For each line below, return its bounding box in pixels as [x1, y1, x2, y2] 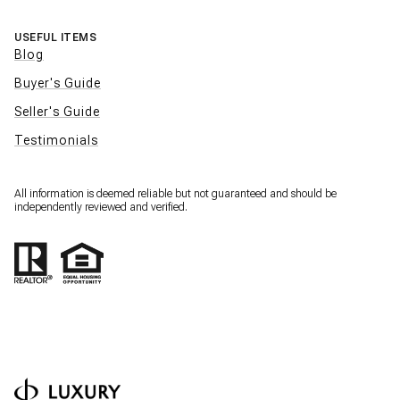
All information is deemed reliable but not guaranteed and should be [14, 187, 337, 201]
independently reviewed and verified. [14, 201, 187, 214]
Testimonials [14, 133, 98, 148]
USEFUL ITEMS [14, 31, 96, 45]
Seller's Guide [14, 104, 100, 120]
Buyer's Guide [14, 76, 101, 91]
